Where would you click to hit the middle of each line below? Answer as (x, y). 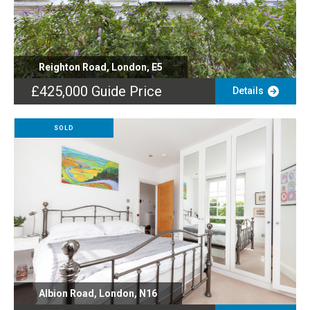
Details (250, 91)
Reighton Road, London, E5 (100, 67)
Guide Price (126, 91)
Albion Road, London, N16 (98, 293)
